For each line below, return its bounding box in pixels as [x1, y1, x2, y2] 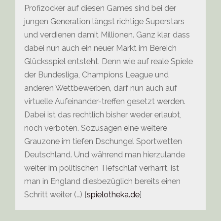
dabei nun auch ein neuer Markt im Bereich [24, 43, 177, 53]
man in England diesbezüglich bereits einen [24, 177, 181, 186]
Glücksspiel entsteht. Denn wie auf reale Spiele [24, 57, 193, 67]
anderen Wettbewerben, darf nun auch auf [24, 83, 178, 93]
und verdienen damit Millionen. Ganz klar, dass [24, 30, 190, 40]
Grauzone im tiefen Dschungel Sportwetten [24, 137, 183, 147]
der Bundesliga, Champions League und [24, 70, 169, 80]
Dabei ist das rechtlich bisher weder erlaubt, [24, 110, 182, 120]
